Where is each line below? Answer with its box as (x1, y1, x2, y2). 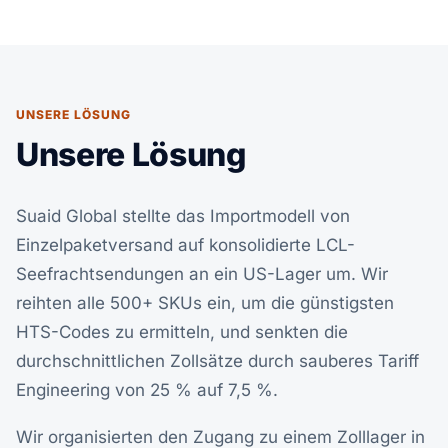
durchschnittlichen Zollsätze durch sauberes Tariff (16, 351, 419, 371)
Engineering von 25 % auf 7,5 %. (16, 380, 278, 400)
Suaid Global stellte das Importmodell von (16, 206, 350, 226)
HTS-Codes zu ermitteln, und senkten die (16, 322, 348, 342)
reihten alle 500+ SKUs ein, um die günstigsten (16, 293, 394, 313)
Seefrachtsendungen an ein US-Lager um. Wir (16, 264, 388, 284)
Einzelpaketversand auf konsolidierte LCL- (16, 235, 355, 255)
